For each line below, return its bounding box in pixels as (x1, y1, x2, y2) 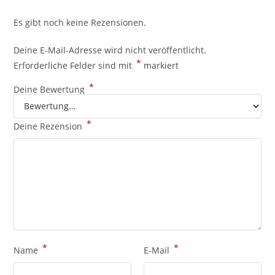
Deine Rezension (14, 120, 85, 132)
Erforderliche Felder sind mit (14, 59, 135, 71)
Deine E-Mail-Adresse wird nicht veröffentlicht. (14, 44, 207, 56)
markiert (141, 59, 179, 71)
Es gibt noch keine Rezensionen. (14, 16, 147, 28)
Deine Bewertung (14, 83, 88, 95)
